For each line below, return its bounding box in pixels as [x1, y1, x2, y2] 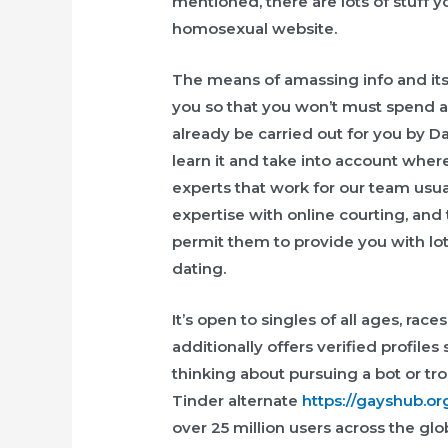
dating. [172, 259, 227, 279]
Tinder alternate [172, 391, 303, 411]
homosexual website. [172, 19, 338, 39]
